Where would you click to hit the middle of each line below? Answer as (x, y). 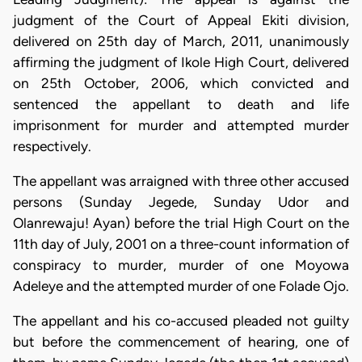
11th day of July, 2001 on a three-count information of (181, 244)
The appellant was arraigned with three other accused (181, 181)
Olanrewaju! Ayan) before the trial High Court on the (181, 223)
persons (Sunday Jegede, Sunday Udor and (181, 202)
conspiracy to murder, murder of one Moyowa (181, 265)
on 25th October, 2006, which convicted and (181, 83)
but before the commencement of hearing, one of (181, 342)
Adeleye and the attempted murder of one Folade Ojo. (181, 286)
